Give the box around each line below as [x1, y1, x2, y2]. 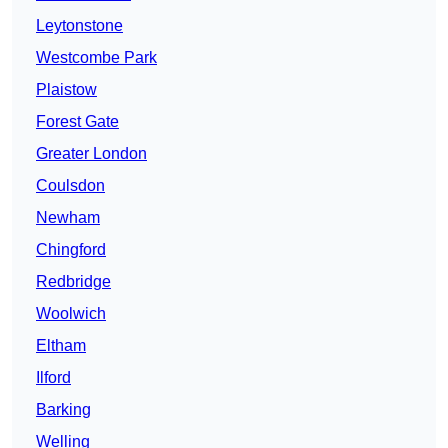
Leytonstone [36, 17, 123, 35]
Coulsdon [36, 177, 105, 195]
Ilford [36, 369, 71, 387]
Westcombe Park [36, 49, 157, 67]
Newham [36, 209, 100, 227]
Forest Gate [36, 113, 119, 131]
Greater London [36, 145, 147, 163]
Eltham [36, 337, 86, 355]
